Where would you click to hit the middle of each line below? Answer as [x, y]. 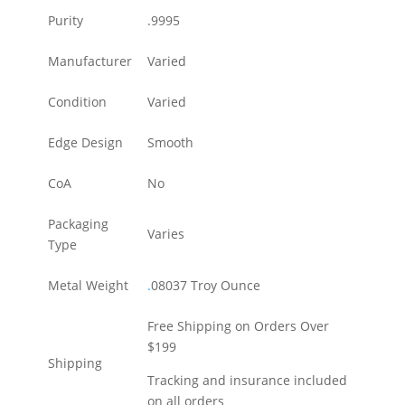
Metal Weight [88, 285]
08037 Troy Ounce [206, 285]
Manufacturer [90, 61]
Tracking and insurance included [247, 380]
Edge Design [85, 142]
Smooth [170, 142]
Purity [66, 20]
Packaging [78, 223]
